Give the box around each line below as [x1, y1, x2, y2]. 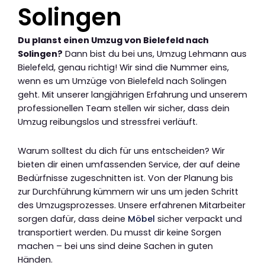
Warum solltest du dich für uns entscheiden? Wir [18, 144, 225, 157]
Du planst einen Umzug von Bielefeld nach [18, 34, 209, 47]
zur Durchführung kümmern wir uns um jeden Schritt [18, 185, 238, 198]
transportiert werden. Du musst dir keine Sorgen [18, 226, 221, 238]
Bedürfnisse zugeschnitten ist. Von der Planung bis [18, 172, 233, 184]
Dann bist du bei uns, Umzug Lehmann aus [63, 48, 247, 60]
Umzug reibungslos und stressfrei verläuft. [18, 116, 198, 128]
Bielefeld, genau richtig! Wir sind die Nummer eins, [18, 62, 229, 74]
